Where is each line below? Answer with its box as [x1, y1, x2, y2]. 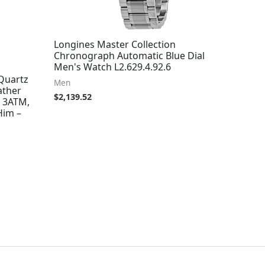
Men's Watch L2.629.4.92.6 [54, 60, 171, 74]
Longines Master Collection [54, 38, 176, 51]
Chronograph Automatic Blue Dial [54, 49, 205, 63]
